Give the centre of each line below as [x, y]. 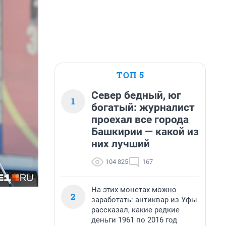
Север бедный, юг [136, 95]
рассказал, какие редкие [135, 210]
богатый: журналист [143, 107]
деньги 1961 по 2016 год [134, 220]
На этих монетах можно [134, 190]
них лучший [121, 144]
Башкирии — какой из [145, 132]
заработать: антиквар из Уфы [144, 200]
